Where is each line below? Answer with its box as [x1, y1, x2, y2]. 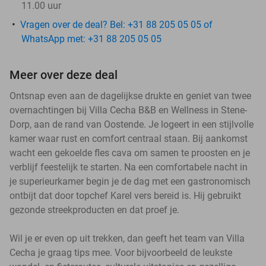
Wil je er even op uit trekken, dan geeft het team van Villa [9, 232, 245, 244]
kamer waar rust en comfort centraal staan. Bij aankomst [9, 132, 248, 144]
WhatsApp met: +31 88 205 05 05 [21, 33, 161, 45]
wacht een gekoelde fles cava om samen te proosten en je [9, 147, 250, 159]
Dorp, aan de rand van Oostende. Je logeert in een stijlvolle [9, 118, 254, 130]
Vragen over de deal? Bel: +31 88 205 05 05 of [20, 18, 213, 30]
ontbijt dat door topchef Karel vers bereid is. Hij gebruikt [9, 189, 241, 201]
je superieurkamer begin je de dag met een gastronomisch [9, 175, 251, 187]
